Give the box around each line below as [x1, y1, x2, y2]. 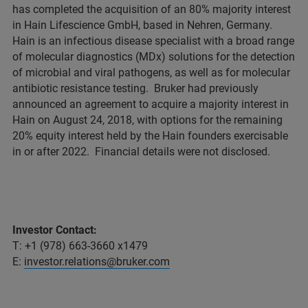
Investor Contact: [12, 223, 97, 236]
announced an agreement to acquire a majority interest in [12, 98, 289, 111]
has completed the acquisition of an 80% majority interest [12, 3, 291, 16]
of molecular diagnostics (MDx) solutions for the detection [12, 50, 295, 63]
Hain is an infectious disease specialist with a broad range [12, 34, 294, 47]
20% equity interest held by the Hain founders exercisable [12, 129, 288, 142]
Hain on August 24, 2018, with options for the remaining [12, 113, 283, 126]
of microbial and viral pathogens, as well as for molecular [12, 66, 290, 79]
